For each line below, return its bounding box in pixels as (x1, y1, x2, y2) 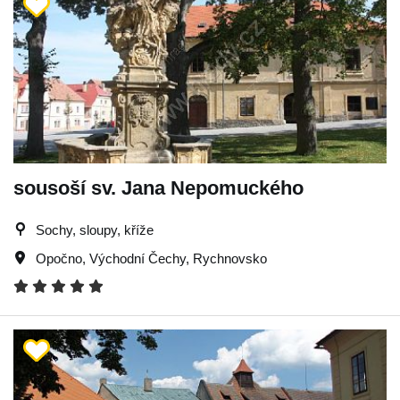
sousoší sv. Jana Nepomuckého (13, 176, 304, 199)
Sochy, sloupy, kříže (36, 221, 154, 237)
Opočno (36, 250, 82, 266)
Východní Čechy (89, 250, 186, 266)
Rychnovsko (193, 250, 267, 266)
